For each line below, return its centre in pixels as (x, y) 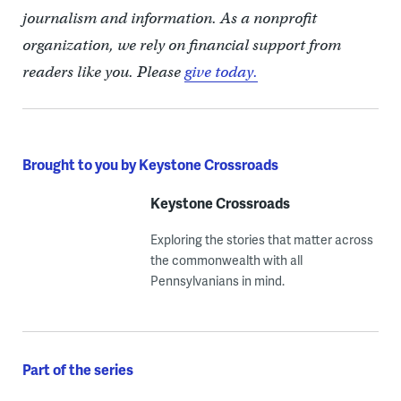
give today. (221, 73)
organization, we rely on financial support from (181, 46)
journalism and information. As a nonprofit (169, 19)
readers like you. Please (103, 73)
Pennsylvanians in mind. (217, 281)
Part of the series (77, 370)
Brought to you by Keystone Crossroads (150, 165)
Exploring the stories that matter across (261, 240)
